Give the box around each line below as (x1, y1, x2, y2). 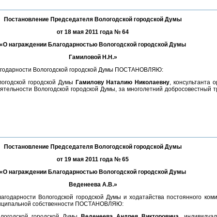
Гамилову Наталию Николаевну (75, 79, 170, 86)
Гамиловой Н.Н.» (68, 54, 117, 61)
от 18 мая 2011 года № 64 (57, 29, 129, 35)
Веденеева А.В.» (68, 181, 117, 188)
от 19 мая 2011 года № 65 (57, 156, 129, 163)
